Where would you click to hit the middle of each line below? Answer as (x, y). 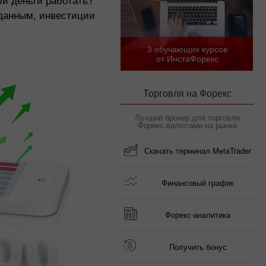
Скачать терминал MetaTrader (198, 151)
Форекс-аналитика (198, 215)
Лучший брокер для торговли (187, 117)
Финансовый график (198, 183)
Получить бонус (198, 247)
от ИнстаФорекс (187, 58)
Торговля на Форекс (187, 93)
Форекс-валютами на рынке (187, 125)
